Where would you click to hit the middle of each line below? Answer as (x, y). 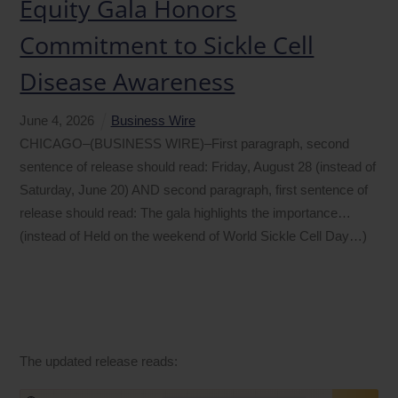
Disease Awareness (127, 82)
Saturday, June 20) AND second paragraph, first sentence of (194, 190)
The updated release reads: (101, 361)
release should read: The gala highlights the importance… (186, 213)
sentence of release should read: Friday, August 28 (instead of (198, 167)
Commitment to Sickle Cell (167, 45)
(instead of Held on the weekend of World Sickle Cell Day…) (194, 236)
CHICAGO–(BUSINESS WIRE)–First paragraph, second (185, 144)
